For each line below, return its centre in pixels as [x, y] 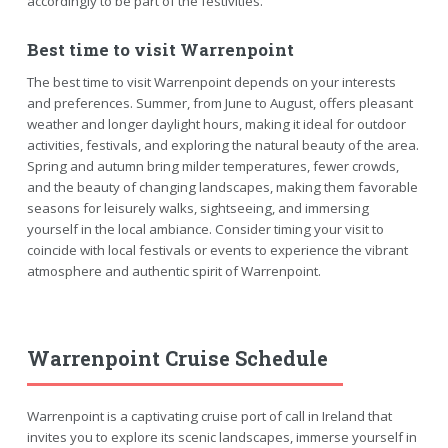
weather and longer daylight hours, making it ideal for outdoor [216, 123]
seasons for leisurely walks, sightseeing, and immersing [197, 207]
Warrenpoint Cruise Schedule [177, 357]
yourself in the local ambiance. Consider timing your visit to [205, 228]
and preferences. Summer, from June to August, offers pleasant [219, 102]
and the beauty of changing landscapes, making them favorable [222, 186]
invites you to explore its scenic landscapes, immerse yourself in [221, 436]
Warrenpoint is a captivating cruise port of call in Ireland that [209, 415]
